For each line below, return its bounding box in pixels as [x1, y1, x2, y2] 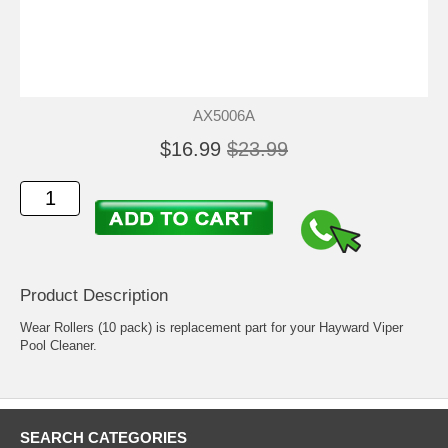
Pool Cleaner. [20, 338, 97, 354]
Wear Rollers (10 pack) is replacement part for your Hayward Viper [20, 320, 403, 336]
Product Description [20, 286, 168, 306]
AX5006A [193, 107, 255, 124]
